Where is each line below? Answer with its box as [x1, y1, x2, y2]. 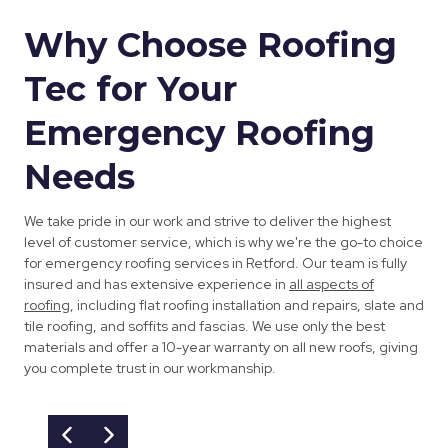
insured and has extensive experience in [24, 275, 289, 294]
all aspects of [289, 275, 374, 294]
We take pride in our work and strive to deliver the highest [24, 212, 391, 231]
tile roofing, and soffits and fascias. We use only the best [24, 317, 385, 336]
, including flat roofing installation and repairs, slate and [70, 296, 424, 315]
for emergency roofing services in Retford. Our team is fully [24, 254, 407, 273]
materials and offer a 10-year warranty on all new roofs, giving [24, 338, 418, 357]
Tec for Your [24, 68, 237, 111]
